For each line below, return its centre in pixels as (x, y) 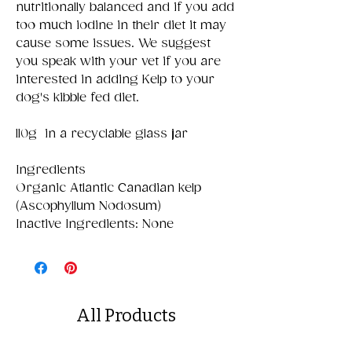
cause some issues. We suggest (113, 43)
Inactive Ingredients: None (95, 224)
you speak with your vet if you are (118, 61)
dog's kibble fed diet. (77, 97)
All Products (126, 315)
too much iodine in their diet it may (121, 25)
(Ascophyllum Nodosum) (88, 206)
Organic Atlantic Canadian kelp (108, 188)
